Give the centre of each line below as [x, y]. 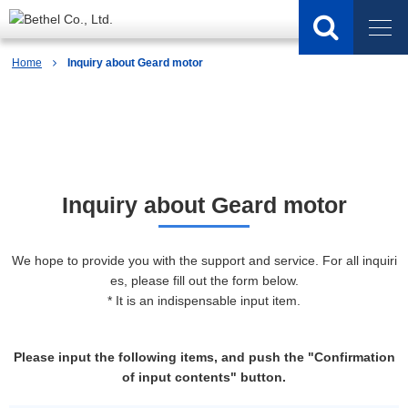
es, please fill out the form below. [204, 280]
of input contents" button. [204, 377]
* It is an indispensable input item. [204, 301]
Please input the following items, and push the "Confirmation [204, 357]
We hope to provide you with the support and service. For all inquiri [204, 260]
